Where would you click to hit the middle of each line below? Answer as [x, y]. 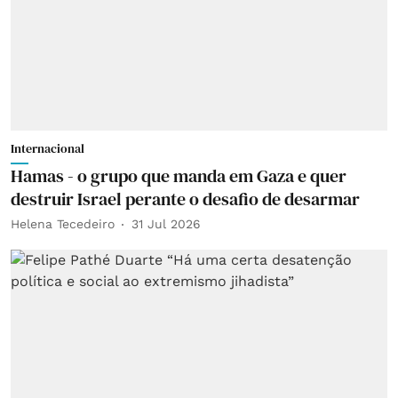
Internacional [48, 148]
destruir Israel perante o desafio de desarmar [185, 199]
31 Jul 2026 [166, 224]
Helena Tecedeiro [63, 224]
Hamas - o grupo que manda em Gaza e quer [179, 175]
